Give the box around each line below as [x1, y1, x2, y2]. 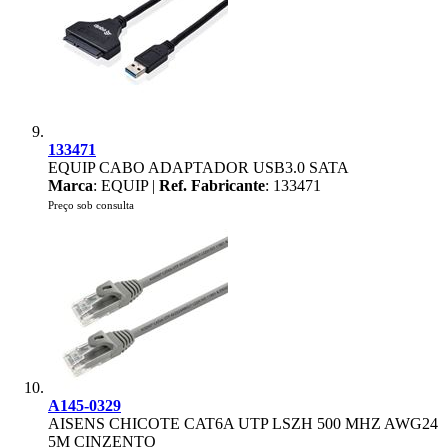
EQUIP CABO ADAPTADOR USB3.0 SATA [48, 159, 349, 176]
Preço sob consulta [48, 199, 134, 211]
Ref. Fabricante [159, 177, 265, 194]
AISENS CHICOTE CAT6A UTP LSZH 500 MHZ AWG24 [48, 415, 438, 432]
